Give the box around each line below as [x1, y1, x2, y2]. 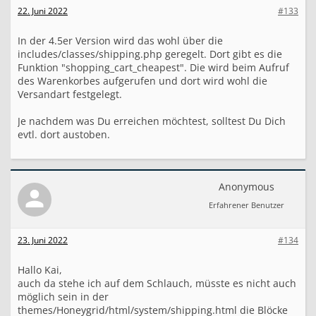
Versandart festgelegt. [18, 87, 122, 101]
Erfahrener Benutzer [209, 200, 284, 210]
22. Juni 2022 [18, 5, 68, 17]
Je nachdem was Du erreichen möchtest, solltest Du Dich [18, 114, 286, 128]
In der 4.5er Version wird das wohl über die [18, 34, 223, 47]
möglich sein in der [18, 290, 109, 303]
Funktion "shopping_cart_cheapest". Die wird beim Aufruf [18, 61, 289, 74]
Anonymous [219, 180, 274, 193]
